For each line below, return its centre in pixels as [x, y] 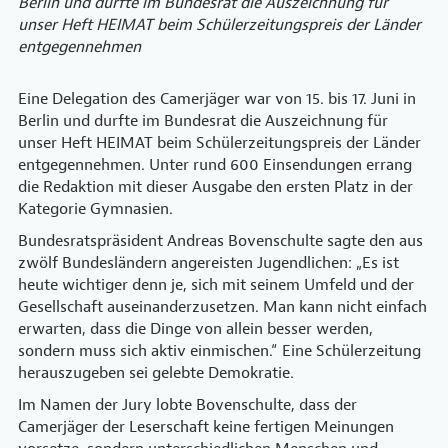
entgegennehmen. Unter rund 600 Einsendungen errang [215, 165]
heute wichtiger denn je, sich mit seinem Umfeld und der [216, 285]
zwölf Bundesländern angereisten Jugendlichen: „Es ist [208, 263]
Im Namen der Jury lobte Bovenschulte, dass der [187, 405]
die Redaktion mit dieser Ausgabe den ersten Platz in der [215, 187]
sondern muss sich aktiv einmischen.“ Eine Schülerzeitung [219, 351]
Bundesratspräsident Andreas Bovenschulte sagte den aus [220, 241]
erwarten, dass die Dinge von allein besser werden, [195, 329]
